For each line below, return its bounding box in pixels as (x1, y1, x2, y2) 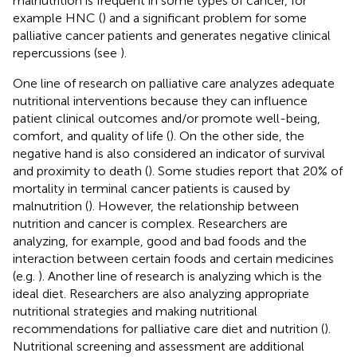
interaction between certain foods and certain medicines (13, 250, 334, 266)
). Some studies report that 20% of (148, 163, 343, 178)
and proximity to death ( (13, 163, 148, 178)
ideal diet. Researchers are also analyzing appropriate (13, 285, 309, 301)
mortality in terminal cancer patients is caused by (13, 180, 290, 196)
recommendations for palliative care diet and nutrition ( (13, 320, 324, 336)
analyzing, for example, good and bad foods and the (13, 233, 307, 249)
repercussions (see (13, 45, 120, 61)
